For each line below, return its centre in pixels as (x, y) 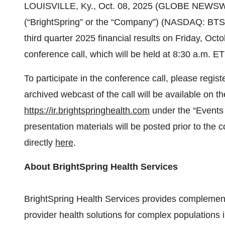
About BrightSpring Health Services (101, 167)
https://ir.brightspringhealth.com (87, 110)
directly (40, 143)
